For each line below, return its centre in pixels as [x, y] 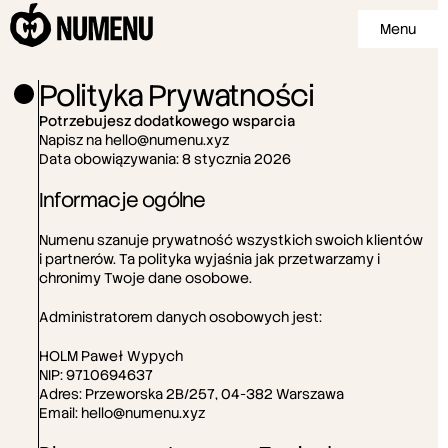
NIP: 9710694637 [96, 375]
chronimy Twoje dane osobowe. [145, 278]
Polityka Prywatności [176, 95]
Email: [60, 413]
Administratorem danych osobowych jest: [180, 317]
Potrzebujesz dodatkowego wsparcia [167, 121]
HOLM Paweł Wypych [111, 356]
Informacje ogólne [122, 200]
